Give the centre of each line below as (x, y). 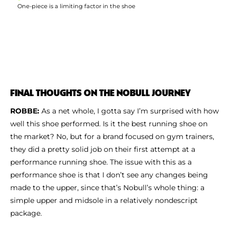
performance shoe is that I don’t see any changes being (109, 175)
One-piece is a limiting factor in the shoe (76, 6)
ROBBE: (25, 111)
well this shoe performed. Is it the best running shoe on (109, 124)
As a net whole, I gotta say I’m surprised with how (129, 111)
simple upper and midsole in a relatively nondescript (104, 201)
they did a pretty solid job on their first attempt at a (103, 150)
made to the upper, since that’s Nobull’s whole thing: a (107, 188)
